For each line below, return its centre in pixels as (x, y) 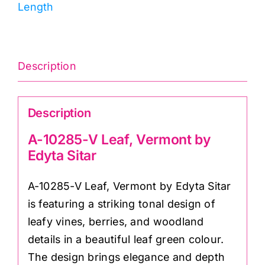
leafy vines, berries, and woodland (116, 222)
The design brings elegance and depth (126, 257)
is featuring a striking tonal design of (121, 204)
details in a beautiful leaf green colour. (126, 240)
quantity (70, 63)
